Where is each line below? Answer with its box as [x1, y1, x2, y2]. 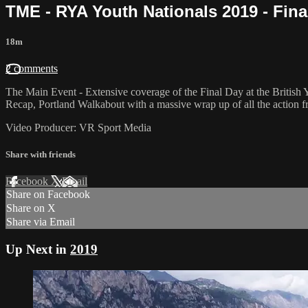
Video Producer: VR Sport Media [5, 121, 151, 133]
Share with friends [5, 149, 76, 160]
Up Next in [5, 241, 70, 256]
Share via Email [6, 216, 75, 228]
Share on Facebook [6, 188, 90, 201]
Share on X [6, 202, 56, 214]
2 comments [5, 62, 58, 74]
